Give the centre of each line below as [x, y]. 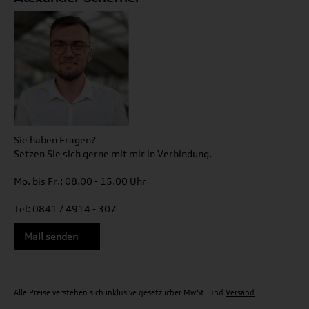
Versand [240, 292]
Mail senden [51, 236]
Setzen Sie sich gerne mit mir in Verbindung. [113, 153]
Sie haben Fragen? [55, 139]
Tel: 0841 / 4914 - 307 [65, 208]
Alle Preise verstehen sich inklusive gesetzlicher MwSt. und [120, 292]
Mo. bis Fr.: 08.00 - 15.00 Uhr [80, 181]
